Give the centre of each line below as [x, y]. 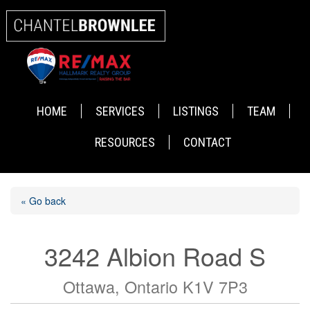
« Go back [43, 201]
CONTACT [208, 143]
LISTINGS [195, 111]
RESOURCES [125, 143]
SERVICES [120, 111]
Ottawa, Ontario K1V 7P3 [155, 287]
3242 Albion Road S [155, 256]
